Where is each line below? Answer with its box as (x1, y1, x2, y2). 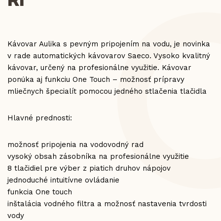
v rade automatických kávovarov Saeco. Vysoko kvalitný (7, 51, 210, 60)
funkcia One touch (7, 187, 72, 196)
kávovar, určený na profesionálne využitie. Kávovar (7, 63, 191, 72)
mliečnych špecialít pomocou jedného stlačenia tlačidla (7, 87, 207, 96)
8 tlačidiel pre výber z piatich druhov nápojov (7, 164, 171, 173)
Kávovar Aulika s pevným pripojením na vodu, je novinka (7, 39, 210, 48)
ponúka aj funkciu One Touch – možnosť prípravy (7, 75, 184, 84)
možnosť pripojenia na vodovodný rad (7, 140, 144, 149)
